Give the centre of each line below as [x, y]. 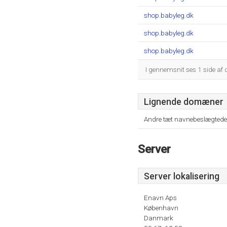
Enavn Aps [160, 198]
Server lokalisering [182, 176]
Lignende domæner [184, 102]
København [161, 208]
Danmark [159, 218]
